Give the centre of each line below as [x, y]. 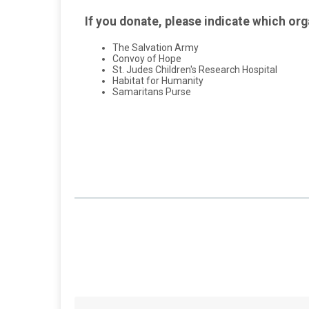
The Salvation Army [156, 48]
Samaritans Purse [152, 92]
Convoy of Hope [147, 59]
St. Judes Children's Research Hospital [195, 70]
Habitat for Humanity [158, 81]
